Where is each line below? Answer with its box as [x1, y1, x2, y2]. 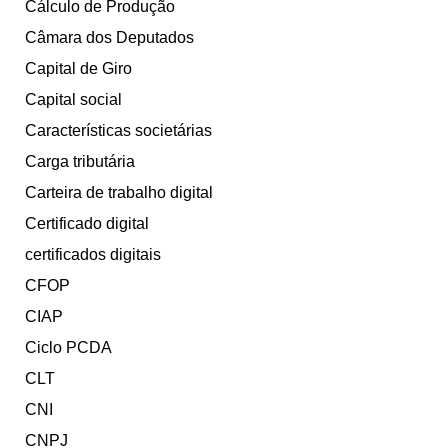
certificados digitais [25, 246, 161, 264]
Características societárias [25, 122, 212, 140]
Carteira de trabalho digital [25, 184, 213, 202]
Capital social [25, 91, 122, 109]
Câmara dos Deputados [25, 29, 194, 47]
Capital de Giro [25, 60, 132, 78]
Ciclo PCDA [25, 339, 112, 357]
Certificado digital [25, 215, 149, 233]
